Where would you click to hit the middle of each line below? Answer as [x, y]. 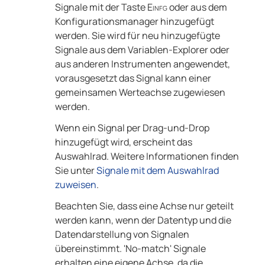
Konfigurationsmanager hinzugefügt [134, 22]
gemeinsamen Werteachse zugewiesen [140, 93]
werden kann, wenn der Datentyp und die [143, 220]
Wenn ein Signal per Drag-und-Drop [132, 128]
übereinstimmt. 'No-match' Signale [130, 249]
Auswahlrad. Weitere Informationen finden [147, 156]
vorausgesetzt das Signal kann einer [133, 78]
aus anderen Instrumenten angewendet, [142, 64]
